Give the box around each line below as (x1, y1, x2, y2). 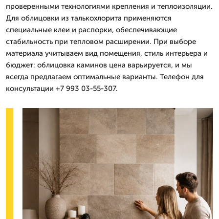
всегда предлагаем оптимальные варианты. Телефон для (6, 72, 204, 81)
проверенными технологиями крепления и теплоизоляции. (6, 2, 213, 11)
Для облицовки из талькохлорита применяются (6, 14, 172, 22)
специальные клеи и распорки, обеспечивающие (6, 25, 177, 34)
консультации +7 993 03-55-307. (6, 84, 118, 93)
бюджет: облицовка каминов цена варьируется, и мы (6, 61, 192, 69)
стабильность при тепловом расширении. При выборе (6, 37, 196, 46)
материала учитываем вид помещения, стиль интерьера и (6, 49, 208, 58)
